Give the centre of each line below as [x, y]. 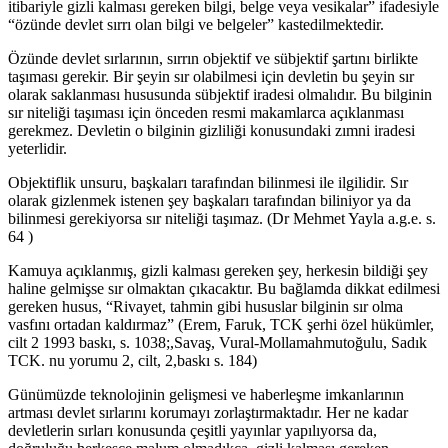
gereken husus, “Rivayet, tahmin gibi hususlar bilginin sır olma [205, 307]
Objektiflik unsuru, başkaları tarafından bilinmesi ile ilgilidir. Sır [208, 183]
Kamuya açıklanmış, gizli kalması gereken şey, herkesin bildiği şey [218, 271]
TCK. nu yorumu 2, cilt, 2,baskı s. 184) [132, 361]
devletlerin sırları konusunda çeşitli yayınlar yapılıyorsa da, [192, 431]
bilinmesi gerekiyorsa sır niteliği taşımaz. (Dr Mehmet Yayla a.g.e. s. [222, 219]
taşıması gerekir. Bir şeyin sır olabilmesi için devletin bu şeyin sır [211, 77]
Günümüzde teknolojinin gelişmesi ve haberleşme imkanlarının [206, 395]
